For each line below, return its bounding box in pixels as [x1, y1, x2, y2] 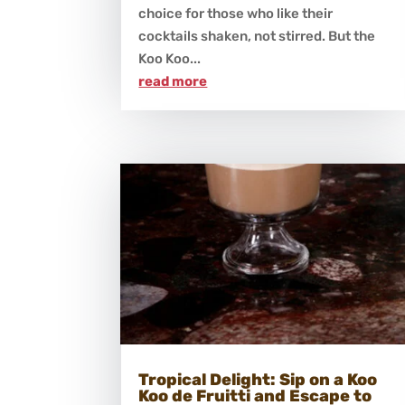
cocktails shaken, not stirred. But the [138, 28, 376, 45]
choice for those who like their [138, 5, 334, 23]
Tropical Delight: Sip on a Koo [138, 370, 378, 391]
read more [138, 73, 208, 90]
